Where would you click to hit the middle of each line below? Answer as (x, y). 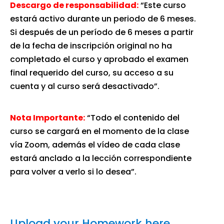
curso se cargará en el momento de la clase (99, 131)
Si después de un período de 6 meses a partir (102, 32)
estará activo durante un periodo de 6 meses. (103, 18)
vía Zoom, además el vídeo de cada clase (95, 144)
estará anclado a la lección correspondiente (101, 158)
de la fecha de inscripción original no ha (91, 45)
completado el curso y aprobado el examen (99, 59)
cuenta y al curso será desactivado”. (85, 86)
